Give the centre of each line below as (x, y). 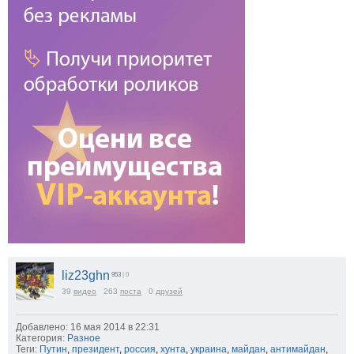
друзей (169, 292)
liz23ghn (86, 276)
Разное (84, 339)
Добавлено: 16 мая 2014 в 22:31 (88, 328)
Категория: (40, 339)
